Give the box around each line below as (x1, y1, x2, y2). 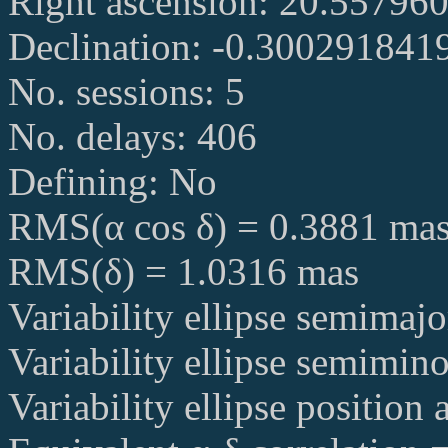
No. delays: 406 (8, 115, 257, 159)
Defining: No (8, 160, 217, 204)
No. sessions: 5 (8, 70, 245, 114)
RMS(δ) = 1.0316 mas (8, 250, 359, 294)
